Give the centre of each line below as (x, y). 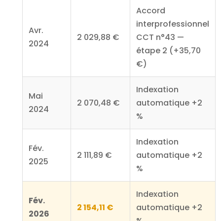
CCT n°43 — (160, 37)
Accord (150, 11)
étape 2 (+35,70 (168, 51)
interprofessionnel (172, 24)
